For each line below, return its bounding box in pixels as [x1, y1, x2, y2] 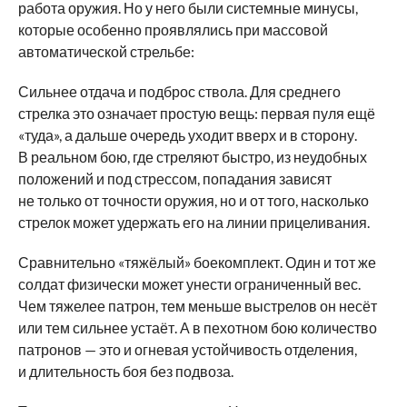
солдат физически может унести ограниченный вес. [17, 275, 361, 293]
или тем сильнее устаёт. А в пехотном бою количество [17, 319, 377, 336]
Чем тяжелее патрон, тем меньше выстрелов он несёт [17, 297, 377, 314]
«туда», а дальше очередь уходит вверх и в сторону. [17, 126, 357, 144]
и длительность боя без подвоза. [17, 362, 233, 380]
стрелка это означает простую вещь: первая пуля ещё [17, 104, 375, 122]
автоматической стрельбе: [17, 43, 194, 60]
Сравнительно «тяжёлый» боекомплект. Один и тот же [17, 253, 376, 271]
